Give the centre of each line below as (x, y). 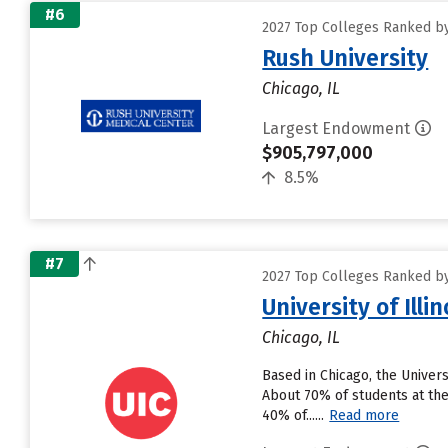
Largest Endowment (336, 128)
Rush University (345, 58)
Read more (364, 415)
